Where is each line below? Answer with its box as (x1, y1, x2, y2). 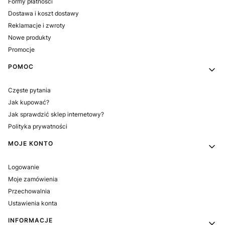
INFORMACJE (8, 216, 53, 224)
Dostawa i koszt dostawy (8, 9, 79, 17)
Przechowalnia (8, 187, 50, 195)
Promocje (8, 45, 35, 53)
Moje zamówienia (8, 175, 58, 183)
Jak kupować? (8, 98, 49, 106)
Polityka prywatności (8, 122, 67, 130)
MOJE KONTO (8, 139, 53, 147)
